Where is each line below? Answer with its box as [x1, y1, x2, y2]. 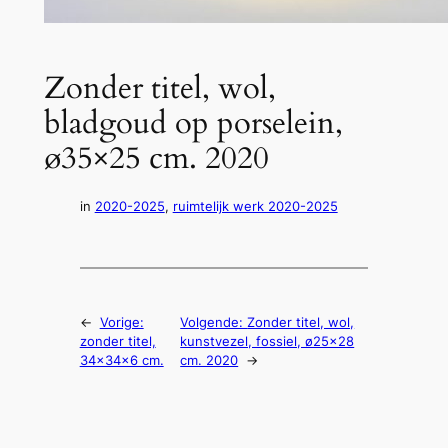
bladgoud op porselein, [43, 101, 343, 144]
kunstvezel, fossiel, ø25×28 [180, 334, 355, 350]
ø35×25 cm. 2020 [43, 136, 269, 179]
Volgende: [180, 315, 248, 331]
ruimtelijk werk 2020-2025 [172, 198, 338, 214]
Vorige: [99, 315, 144, 331]
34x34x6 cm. [79, 353, 164, 369]
